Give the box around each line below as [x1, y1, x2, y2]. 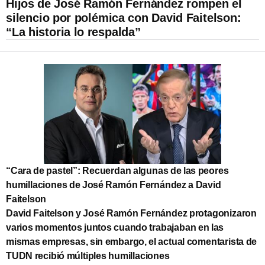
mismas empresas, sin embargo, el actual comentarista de [6, 236, 257, 247]
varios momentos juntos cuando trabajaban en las [6, 222, 224, 232]
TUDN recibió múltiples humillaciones [6, 250, 170, 261]
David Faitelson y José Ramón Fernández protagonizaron [6, 208, 257, 218]
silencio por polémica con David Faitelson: [6, 11, 241, 24]
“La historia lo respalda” [6, 25, 141, 38]
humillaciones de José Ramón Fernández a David [6, 179, 221, 190]
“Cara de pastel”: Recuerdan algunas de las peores [6, 165, 229, 176]
